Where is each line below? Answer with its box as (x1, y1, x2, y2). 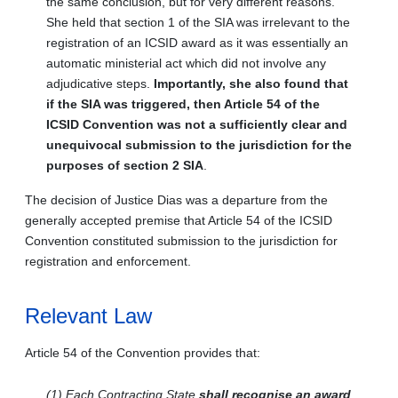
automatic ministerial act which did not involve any (46, 55, 326, 70)
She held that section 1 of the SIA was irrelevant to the (46, 14, 350, 29)
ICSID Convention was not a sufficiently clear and (46, 116, 347, 131)
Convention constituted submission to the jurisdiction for (25, 233, 338, 248)
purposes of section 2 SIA (46, 157, 203, 172)
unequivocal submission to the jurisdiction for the (46, 137, 352, 152)
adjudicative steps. (46, 76, 154, 91)
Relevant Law (25, 303, 152, 328)
